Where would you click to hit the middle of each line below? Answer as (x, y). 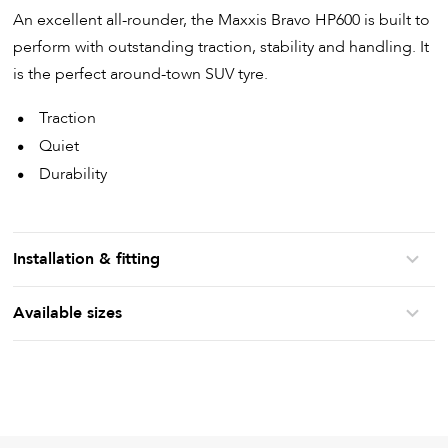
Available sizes (68, 313)
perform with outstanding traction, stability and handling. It (221, 47)
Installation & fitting (87, 259)
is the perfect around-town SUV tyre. (141, 74)
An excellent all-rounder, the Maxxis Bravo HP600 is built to (222, 20)
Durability (73, 174)
